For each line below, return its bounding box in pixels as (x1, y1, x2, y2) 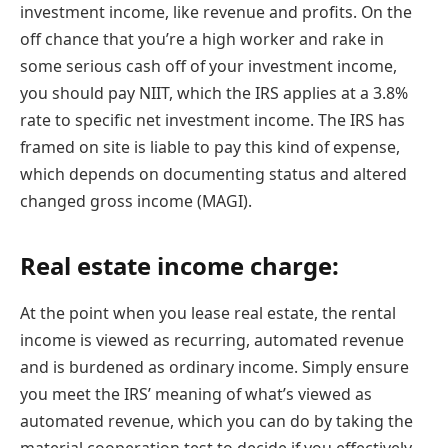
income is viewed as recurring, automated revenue (20, 329, 404, 352)
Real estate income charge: (20, 248, 339, 282)
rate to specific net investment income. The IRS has (20, 109, 405, 132)
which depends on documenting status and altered (20, 163, 407, 186)
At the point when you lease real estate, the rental (20, 302, 396, 325)
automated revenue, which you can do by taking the (20, 410, 413, 433)
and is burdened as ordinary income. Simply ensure (20, 356, 409, 379)
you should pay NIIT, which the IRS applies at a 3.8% (20, 82, 408, 105)
